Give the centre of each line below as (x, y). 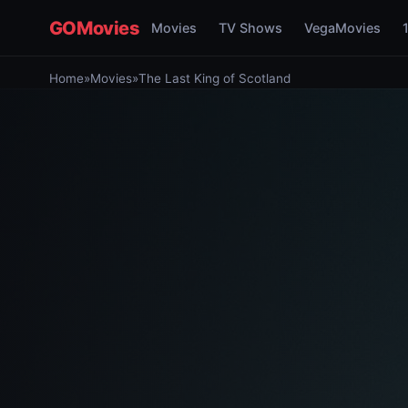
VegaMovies (342, 28)
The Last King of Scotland (214, 78)
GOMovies (94, 28)
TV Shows (250, 28)
